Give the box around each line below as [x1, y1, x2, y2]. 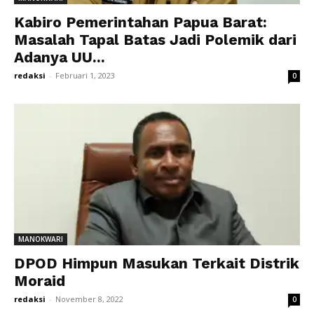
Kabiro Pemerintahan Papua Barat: [14, 13, 267, 32]
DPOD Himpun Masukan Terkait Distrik [14, 254, 299, 272]
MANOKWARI [18, 233, 63, 244]
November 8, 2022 [55, 293, 123, 304]
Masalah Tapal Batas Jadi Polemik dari [14, 31, 296, 49]
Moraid [14, 271, 65, 289]
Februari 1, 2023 [55, 70, 115, 81]
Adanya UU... [14, 48, 105, 67]
